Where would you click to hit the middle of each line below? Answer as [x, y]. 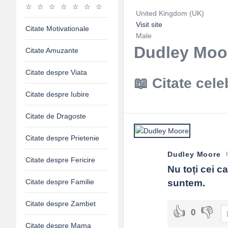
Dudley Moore [194, 154]
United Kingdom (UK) [169, 13]
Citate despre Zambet [61, 204]
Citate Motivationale [57, 28]
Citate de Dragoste [56, 116]
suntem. [186, 183]
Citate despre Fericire [60, 160]
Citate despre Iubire [57, 94]
